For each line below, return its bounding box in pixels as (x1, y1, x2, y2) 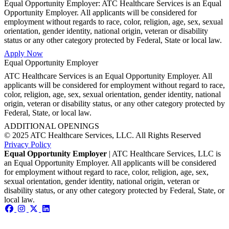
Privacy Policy (4, 140, 51, 149)
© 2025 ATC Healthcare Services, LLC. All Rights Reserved (4, 130, 201, 140)
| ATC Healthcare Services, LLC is (107, 149, 221, 158)
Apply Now (4, 49, 43, 58)
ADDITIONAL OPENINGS (4, 121, 99, 130)
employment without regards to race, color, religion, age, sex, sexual (4, 17, 223, 26)
